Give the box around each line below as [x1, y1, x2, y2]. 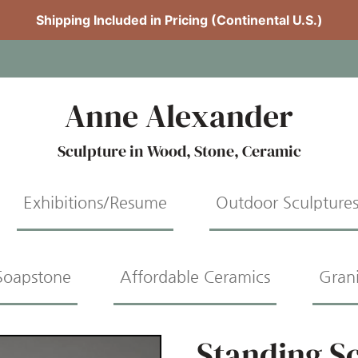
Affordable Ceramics [120, 267, 270, 286]
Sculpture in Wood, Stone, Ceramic [57, 140, 301, 163]
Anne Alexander [65, 94, 293, 138]
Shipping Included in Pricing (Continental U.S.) [35, 12, 323, 29]
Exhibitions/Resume [22, 193, 167, 213]
